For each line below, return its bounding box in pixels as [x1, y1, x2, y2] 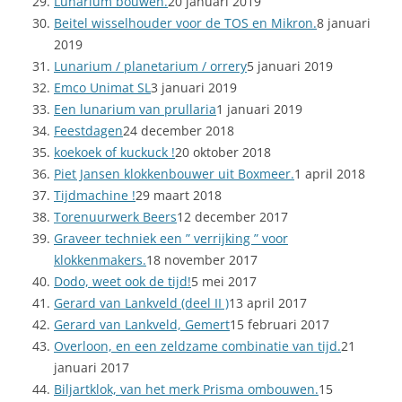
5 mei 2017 [191, 273, 257, 291]
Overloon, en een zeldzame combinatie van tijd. [54, 337, 341, 355]
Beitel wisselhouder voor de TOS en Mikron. [54, 14, 317, 32]
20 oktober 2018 [175, 144, 271, 162]
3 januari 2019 [151, 79, 237, 97]
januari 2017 [54, 359, 129, 377]
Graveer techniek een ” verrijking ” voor [54, 230, 288, 248]
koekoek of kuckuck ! [54, 144, 175, 162]
